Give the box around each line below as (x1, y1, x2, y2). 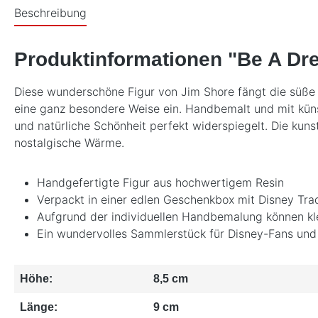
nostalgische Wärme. (14, 135, 124, 150)
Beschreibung (14, 5, 87, 20)
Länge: (20, 300, 57, 313)
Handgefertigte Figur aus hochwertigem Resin (37, 175, 284, 190)
